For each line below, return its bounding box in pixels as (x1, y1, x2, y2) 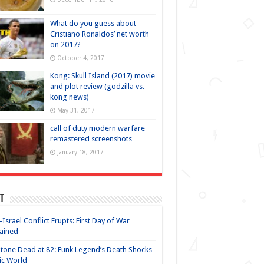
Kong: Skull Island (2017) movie (49, 71, 155, 81)
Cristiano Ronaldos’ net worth (49, 29, 149, 39)
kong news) (49, 93, 89, 102)
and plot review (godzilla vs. (49, 82, 144, 91)
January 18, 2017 (57, 148, 104, 156)
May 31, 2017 (57, 107, 95, 114)
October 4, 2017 (57, 54, 104, 62)
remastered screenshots (49, 134, 132, 144)
